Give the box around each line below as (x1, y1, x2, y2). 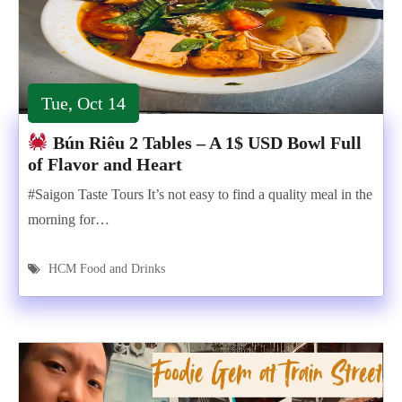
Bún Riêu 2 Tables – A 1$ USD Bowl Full (48, 133, 362, 153)
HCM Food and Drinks (48, 262, 165, 275)
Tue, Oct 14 (41, 93, 126, 113)
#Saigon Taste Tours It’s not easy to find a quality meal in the (28, 187, 372, 202)
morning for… (28, 212, 109, 227)
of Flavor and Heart (28, 154, 182, 174)
